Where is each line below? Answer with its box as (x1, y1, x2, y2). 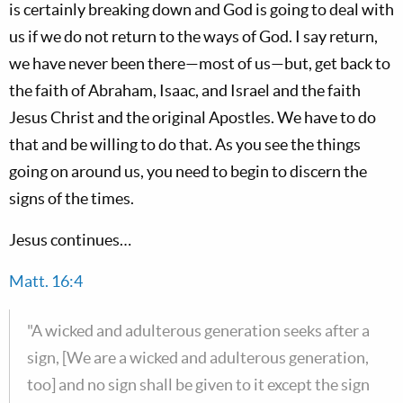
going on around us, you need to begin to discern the (9, 162, 367, 181)
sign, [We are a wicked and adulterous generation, (27, 348, 369, 367)
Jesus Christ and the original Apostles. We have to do (9, 108, 376, 127)
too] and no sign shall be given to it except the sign (27, 375, 370, 394)
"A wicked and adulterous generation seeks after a (27, 321, 370, 340)
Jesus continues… (9, 230, 131, 249)
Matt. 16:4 (9, 272, 83, 291)
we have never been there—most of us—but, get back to (9, 54, 390, 73)
